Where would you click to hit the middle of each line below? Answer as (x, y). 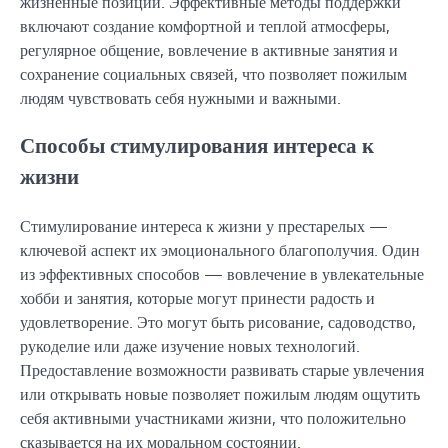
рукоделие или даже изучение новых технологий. (190, 345)
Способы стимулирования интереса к (197, 146)
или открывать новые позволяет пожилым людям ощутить (220, 393)
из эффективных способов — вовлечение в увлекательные (222, 273)
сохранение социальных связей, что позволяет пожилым (213, 74)
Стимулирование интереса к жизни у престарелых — (204, 225)
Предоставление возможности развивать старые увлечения (222, 369)
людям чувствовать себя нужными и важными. (180, 98)
